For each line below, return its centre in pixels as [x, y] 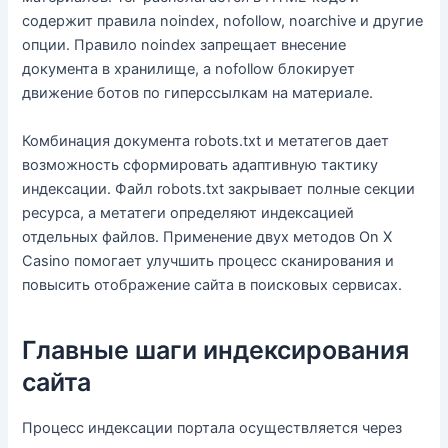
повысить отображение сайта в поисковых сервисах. [212, 284]
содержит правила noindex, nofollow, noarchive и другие [223, 21]
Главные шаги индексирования [216, 350]
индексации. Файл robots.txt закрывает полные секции [219, 188]
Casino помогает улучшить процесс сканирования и [208, 260]
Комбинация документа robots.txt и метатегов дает [206, 140]
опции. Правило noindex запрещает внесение [184, 45]
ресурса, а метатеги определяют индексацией [188, 212]
